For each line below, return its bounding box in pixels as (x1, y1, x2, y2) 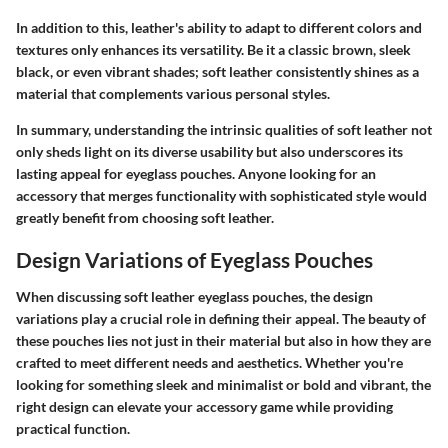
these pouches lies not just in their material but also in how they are (16, 332, 431, 350)
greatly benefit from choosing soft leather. (16, 208, 274, 226)
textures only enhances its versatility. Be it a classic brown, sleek (16, 40, 411, 58)
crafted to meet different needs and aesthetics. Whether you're (16, 354, 403, 372)
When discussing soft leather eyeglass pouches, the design (16, 288, 373, 306)
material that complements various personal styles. (16, 84, 330, 102)
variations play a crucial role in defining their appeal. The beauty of (16, 310, 426, 328)
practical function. (16, 420, 130, 438)
